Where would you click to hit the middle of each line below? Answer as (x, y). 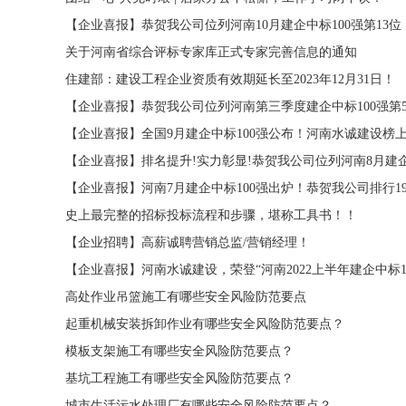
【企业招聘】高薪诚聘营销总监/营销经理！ (188, 242)
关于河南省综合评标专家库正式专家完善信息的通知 (211, 52)
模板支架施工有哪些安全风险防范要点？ (179, 351)
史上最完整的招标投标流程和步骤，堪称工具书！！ (211, 215)
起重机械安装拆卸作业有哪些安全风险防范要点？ (205, 324)
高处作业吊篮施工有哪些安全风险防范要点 (186, 297)
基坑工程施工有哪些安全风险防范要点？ (179, 378)
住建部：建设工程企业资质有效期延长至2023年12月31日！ (230, 79)
